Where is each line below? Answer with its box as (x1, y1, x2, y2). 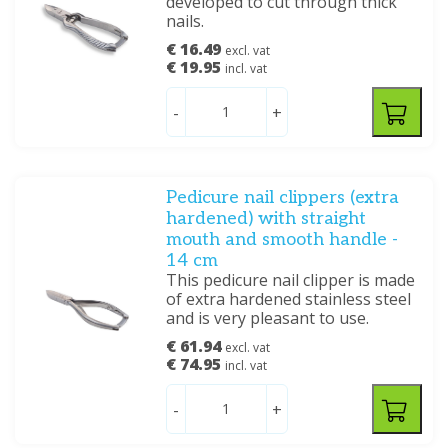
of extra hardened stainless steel (166, 288, 412, 310)
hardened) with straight (166, 208, 367, 229)
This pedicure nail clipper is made (166, 269, 416, 291)
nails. (166, 10, 205, 32)
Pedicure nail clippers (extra (166, 187, 400, 208)
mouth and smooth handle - (166, 229, 399, 250)
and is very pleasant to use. (166, 307, 370, 329)
